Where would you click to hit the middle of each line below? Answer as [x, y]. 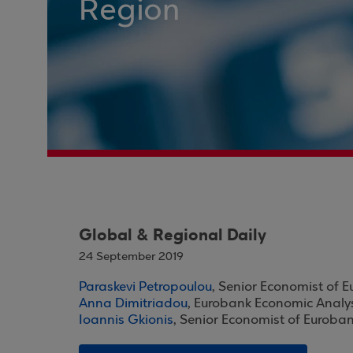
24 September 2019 [131, 257]
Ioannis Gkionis [126, 320]
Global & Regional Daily [173, 235]
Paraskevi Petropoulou [145, 287]
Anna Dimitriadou [133, 304]
